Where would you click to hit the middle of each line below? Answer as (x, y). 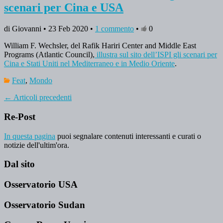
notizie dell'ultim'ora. (37, 145)
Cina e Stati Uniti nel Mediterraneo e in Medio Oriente (89, 64)
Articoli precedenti (42, 98)
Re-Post (20, 116)
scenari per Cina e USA (64, 8)
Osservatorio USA (41, 184)
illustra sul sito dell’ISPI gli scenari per (156, 55)
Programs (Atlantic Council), (49, 55)
